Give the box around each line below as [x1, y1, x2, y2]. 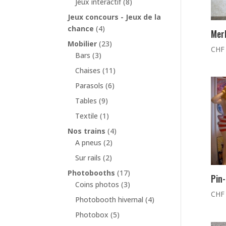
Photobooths [68, 168, 116, 178]
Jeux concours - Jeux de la [68, 12, 161, 22]
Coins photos [75, 180, 120, 190]
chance [68, 24, 94, 34]
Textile [75, 111, 98, 121]
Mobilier [68, 39, 97, 49]
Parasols [75, 81, 104, 91]
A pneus [75, 138, 102, 148]
